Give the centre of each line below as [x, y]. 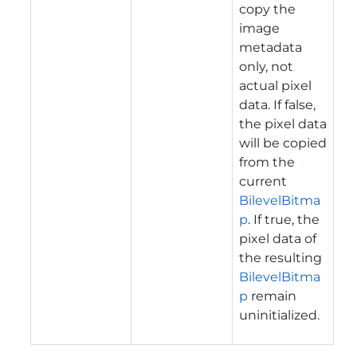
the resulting [280, 257]
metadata [271, 47]
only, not [266, 66]
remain [272, 296]
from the [267, 162]
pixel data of [278, 238]
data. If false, [277, 104]
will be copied [283, 143]
